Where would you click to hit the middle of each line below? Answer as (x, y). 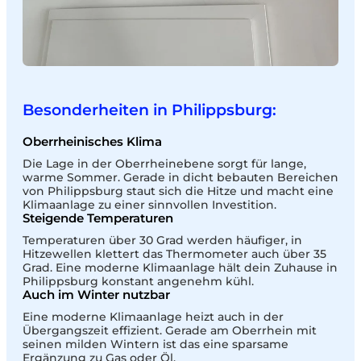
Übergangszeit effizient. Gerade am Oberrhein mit (170, 330)
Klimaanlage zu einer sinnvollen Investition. (149, 204)
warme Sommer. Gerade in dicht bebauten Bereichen (180, 177)
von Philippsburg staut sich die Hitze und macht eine (178, 191)
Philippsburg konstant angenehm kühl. (138, 281)
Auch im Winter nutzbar (96, 295)
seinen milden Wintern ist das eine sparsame (156, 344)
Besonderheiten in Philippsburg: (149, 110)
